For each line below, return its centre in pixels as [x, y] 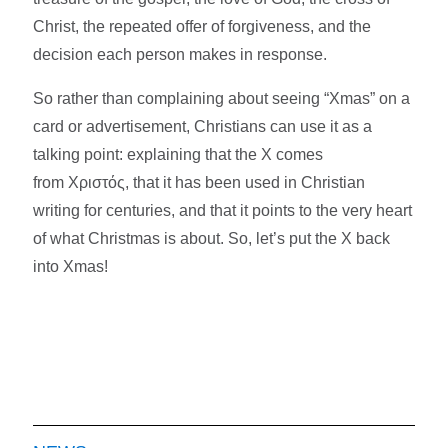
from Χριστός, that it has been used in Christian [199, 182]
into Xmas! [71, 266]
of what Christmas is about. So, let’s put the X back [212, 238]
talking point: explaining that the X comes [178, 154]
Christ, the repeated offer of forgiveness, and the [202, 26]
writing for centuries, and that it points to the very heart [223, 210]
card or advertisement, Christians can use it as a [203, 126]
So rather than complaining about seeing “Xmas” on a [222, 98]
